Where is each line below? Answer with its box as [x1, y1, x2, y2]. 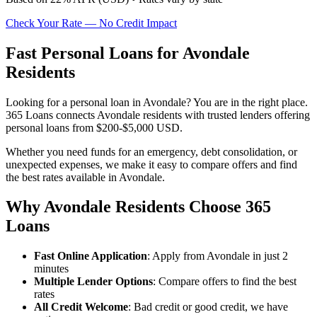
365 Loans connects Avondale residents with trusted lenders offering [6, 108, 310, 121]
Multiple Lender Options [34, 275, 153, 288]
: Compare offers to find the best [153, 275, 296, 288]
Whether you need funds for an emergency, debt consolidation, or [6, 145, 297, 158]
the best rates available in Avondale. [6, 171, 165, 183]
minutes [34, 263, 69, 275]
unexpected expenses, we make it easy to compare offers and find [6, 158, 297, 171]
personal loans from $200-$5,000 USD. [6, 121, 183, 134]
